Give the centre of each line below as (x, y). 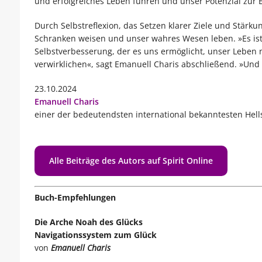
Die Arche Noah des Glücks (88, 222)
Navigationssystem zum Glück (95, 235)
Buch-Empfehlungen (75, 198)
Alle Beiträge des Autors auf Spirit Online (131, 161)
